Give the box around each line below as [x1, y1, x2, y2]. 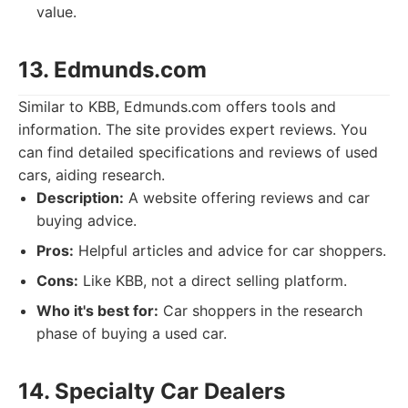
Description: [36, 189, 124, 207]
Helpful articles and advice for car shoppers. [74, 241, 386, 260]
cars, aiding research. [18, 166, 165, 184]
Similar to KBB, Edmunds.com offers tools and [18, 97, 336, 116]
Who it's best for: [36, 301, 158, 320]
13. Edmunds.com [18, 56, 207, 83]
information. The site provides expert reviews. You [18, 120, 367, 138]
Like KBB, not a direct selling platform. [78, 271, 347, 290]
